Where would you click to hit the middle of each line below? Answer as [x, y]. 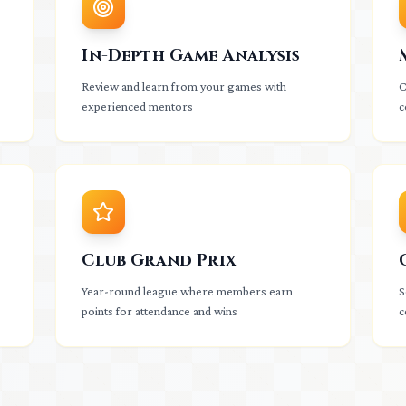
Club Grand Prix [159, 261]
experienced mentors [138, 106]
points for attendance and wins [160, 311]
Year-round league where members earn [188, 291]
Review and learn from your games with [184, 86]
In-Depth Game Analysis [191, 56]
